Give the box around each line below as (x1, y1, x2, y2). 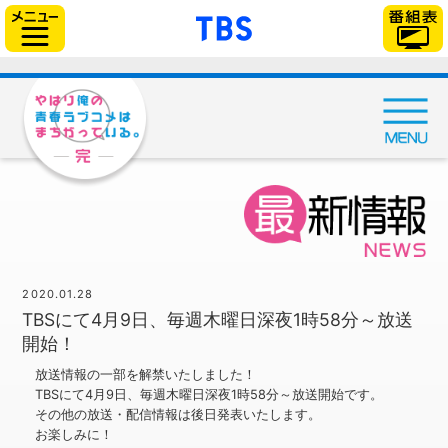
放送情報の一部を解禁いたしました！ (34, 366, 256, 382)
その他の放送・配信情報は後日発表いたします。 (34, 406, 321, 422)
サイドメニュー (71, 3, 183, 23)
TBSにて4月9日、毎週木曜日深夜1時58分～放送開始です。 (34, 386, 383, 402)
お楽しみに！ (34, 426, 113, 442)
